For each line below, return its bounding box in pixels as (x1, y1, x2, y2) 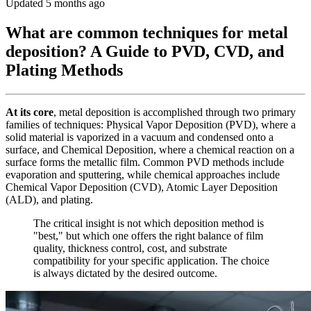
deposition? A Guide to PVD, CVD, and (6, 42, 284, 60)
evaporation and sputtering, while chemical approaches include (6, 168, 280, 180)
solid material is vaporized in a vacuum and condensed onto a (6, 131, 274, 143)
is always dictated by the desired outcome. (33, 267, 217, 279)
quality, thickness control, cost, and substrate (33, 242, 227, 254)
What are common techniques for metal (6, 23, 288, 42)
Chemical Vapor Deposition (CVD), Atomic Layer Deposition (6, 180, 278, 193)
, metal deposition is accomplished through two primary (53, 106, 296, 118)
